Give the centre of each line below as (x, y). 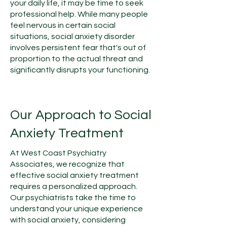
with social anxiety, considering (68, 220)
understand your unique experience (77, 209)
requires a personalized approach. (74, 186)
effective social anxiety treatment (74, 175)
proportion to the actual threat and (77, 59)
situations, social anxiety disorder (72, 36)
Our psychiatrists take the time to (73, 198)
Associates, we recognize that (67, 164)
